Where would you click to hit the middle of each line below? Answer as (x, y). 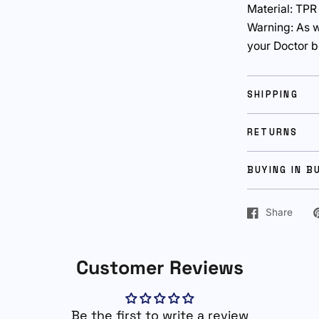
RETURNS (272, 132)
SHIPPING (272, 94)
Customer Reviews (159, 267)
